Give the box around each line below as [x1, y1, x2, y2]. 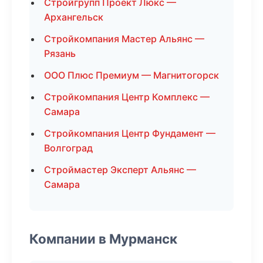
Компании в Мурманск [29, 231, 177, 247]
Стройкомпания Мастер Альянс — [44, 33, 204, 45]
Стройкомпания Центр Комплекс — [44, 91, 210, 103]
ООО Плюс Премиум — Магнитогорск [44, 69, 219, 81]
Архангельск [44, 11, 103, 23]
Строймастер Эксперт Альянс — [44, 164, 196, 176]
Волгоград [44, 142, 93, 154]
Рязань [44, 48, 76, 59]
